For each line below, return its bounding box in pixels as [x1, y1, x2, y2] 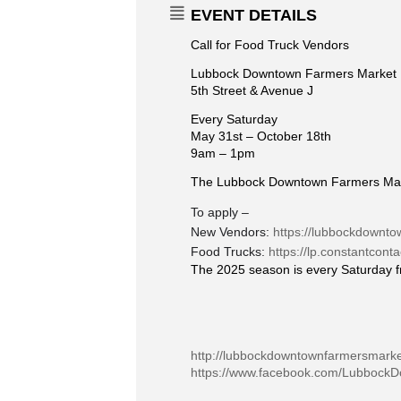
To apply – [191, 205, 249, 219]
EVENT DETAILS [191, 6, 317, 24]
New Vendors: [191, 225, 273, 239]
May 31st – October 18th [191, 129, 331, 143]
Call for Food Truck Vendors [191, 38, 349, 52]
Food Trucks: [191, 244, 269, 259]
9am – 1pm [191, 146, 255, 160]
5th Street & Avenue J [191, 83, 313, 98]
